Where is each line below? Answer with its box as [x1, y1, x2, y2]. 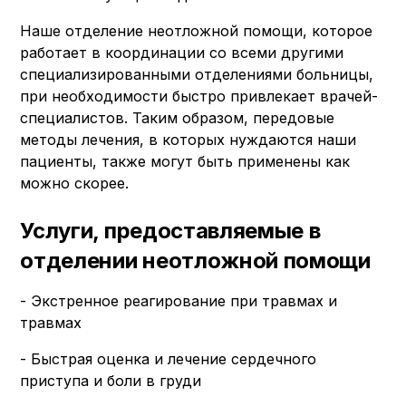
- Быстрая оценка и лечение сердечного [20, 350, 317, 368]
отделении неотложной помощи [20, 247, 371, 274]
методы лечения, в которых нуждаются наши [20, 130, 357, 149]
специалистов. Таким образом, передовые [20, 109, 335, 127]
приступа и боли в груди [20, 372, 202, 390]
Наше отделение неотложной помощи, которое [20, 22, 373, 40]
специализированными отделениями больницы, [20, 65, 374, 83]
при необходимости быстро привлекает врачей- [20, 87, 379, 105]
